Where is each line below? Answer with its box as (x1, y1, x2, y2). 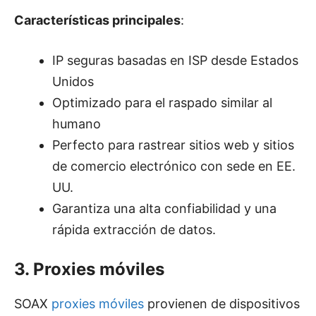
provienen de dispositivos (144, 296, 300, 312)
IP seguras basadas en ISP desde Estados (52, 53, 298, 68)
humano (52, 116, 101, 132)
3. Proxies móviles (14, 259, 164, 280)
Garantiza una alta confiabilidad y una (52, 201, 276, 217)
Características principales (14, 13, 181, 28)
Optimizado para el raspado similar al (52, 95, 272, 111)
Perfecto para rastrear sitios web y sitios (52, 138, 294, 153)
